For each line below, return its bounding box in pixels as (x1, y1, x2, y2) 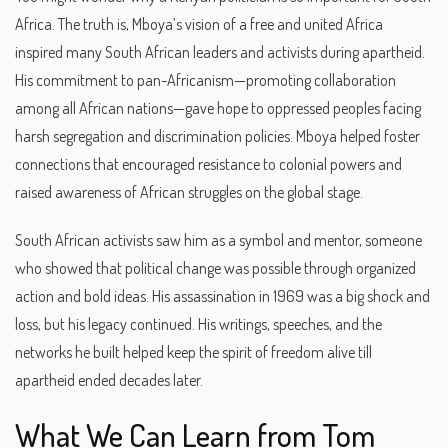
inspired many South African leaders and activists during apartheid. (15, 41, 425, 62)
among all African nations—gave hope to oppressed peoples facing (15, 97, 421, 118)
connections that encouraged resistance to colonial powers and (15, 153, 402, 174)
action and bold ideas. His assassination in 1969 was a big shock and (15, 286, 430, 307)
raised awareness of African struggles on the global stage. (15, 181, 363, 202)
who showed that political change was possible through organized (15, 258, 416, 279)
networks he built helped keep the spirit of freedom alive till (15, 342, 372, 363)
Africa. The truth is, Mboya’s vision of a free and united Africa (15, 13, 383, 34)
